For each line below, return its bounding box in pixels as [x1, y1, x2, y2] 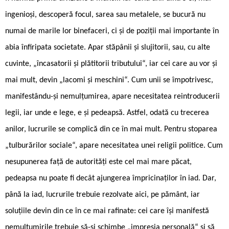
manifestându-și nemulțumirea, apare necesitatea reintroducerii [5, 92, 220, 101]
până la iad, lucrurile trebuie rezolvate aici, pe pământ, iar [5, 190, 200, 199]
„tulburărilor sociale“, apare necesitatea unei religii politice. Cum [5, 141, 223, 150]
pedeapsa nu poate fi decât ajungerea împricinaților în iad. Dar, [5, 174, 216, 182]
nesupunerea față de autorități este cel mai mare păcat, [5, 157, 192, 166]
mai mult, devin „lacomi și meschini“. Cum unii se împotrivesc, [5, 76, 213, 84]
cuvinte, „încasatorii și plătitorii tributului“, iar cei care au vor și [5, 59, 217, 68]
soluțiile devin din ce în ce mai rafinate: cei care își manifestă [5, 207, 209, 215]
